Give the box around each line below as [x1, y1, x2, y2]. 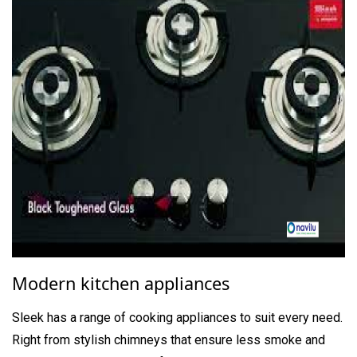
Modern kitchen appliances [12, 271, 229, 295]
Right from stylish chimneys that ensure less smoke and [12, 331, 325, 347]
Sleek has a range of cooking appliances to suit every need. [12, 309, 343, 325]
